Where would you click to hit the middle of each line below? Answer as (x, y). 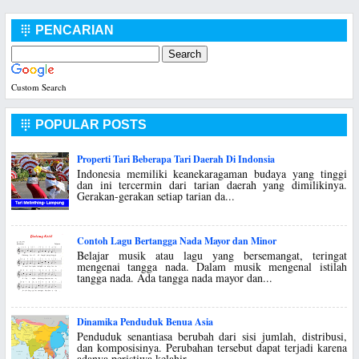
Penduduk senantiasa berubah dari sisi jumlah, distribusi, (212, 337)
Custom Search (38, 87)
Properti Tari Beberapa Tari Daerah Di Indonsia (175, 159)
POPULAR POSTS (89, 125)
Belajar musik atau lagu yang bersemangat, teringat (212, 255)
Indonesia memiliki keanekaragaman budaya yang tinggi (212, 173)
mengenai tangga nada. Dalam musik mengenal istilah (212, 266)
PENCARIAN (73, 30)
